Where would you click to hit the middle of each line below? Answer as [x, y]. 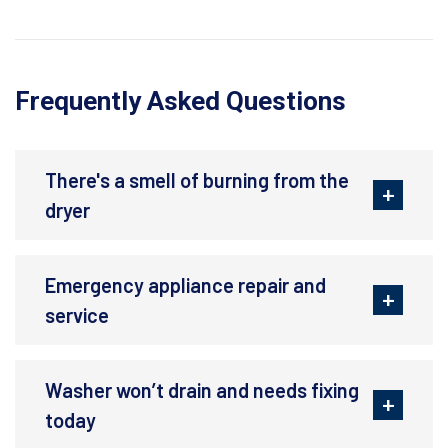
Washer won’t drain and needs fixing [202, 390]
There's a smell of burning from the [197, 180]
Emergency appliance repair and [185, 285]
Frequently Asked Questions [180, 101]
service [77, 315]
